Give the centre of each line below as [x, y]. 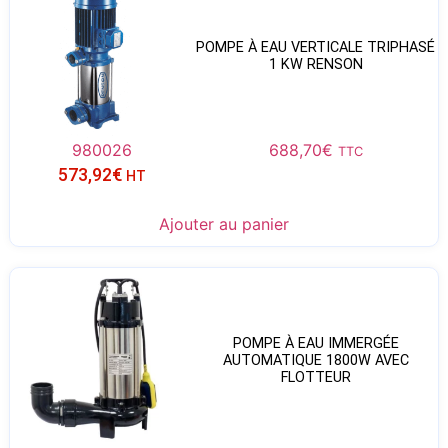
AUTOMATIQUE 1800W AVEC [315, 360]
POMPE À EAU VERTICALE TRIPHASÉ [316, 48]
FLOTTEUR [315, 377]
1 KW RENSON [315, 65]
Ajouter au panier [224, 224]
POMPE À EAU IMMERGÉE [315, 343]
